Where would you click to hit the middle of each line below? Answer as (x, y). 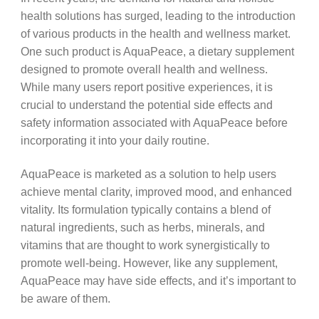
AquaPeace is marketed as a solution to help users (148, 173)
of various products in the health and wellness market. (155, 33)
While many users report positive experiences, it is (146, 87)
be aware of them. (65, 298)
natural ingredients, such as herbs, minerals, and (142, 227)
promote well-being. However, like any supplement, (149, 262)
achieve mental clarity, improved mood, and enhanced (156, 191)
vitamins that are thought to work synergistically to (145, 245)
